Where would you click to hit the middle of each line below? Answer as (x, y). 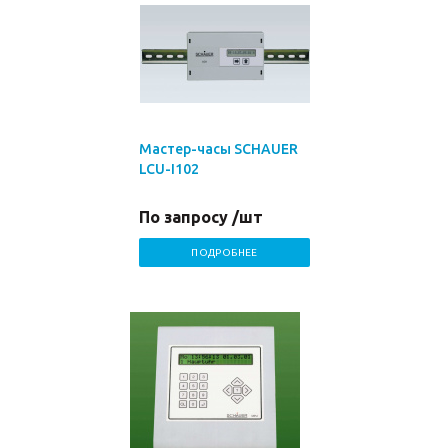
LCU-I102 (169, 169)
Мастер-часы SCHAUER (218, 149)
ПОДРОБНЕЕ (224, 252)
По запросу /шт (201, 217)
